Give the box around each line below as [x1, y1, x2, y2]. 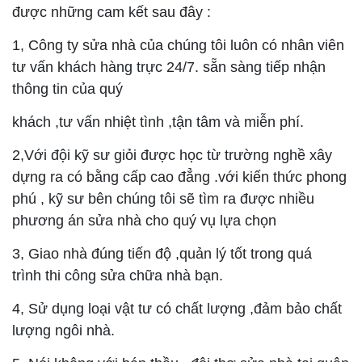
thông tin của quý [12, 81, 123, 98]
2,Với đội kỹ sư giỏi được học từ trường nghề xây [12, 147, 332, 164]
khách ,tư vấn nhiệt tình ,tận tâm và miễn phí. [12, 114, 304, 131]
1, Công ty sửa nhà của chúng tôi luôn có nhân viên [12, 37, 344, 54]
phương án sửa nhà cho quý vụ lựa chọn [12, 213, 276, 229]
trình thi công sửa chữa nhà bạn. [12, 267, 223, 284]
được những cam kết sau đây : [12, 4, 211, 21]
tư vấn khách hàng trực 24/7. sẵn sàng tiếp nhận [12, 59, 326, 76]
